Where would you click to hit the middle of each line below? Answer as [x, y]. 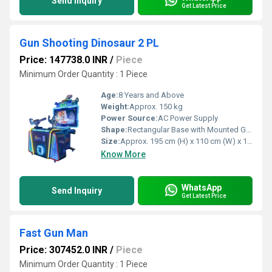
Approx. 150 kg [156, 107]
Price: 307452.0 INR [63, 250]
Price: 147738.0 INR [63, 60]
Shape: [114, 130]
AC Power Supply [188, 118]
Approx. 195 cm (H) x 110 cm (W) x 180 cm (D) [184, 141]
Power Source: [129, 118]
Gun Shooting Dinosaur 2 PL [89, 43]
